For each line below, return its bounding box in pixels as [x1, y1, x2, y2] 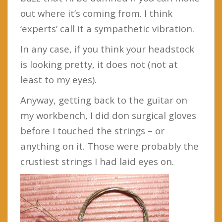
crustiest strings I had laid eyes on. [20, 155, 174, 167]
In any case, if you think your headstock [20, 42, 194, 55]
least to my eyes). [20, 73, 97, 86]
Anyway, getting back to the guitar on [20, 93, 187, 106]
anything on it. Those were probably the [20, 139, 199, 152]
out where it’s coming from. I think [20, 6, 172, 19]
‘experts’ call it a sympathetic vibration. [20, 22, 194, 35]
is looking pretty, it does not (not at [20, 57, 178, 70]
